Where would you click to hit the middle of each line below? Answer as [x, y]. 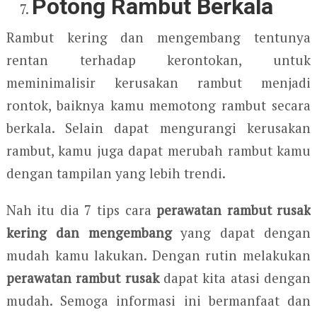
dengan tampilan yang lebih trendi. [116, 173]
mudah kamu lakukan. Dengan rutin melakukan [158, 255]
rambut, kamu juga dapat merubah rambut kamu [158, 150]
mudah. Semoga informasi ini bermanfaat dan [158, 300]
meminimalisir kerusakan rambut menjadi [158, 82]
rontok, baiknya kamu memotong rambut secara [158, 105]
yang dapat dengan [241, 232]
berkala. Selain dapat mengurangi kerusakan [158, 127]
